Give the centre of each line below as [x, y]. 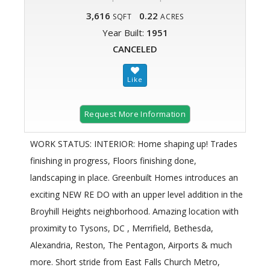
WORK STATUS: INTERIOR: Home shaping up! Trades [134, 144]
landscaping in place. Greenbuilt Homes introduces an [134, 178]
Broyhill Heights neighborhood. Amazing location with [134, 212]
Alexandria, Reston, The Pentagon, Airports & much [131, 245]
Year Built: [124, 33]
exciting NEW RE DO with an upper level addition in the [137, 195]
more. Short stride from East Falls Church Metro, [125, 262]
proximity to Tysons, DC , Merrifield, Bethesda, [122, 228]
